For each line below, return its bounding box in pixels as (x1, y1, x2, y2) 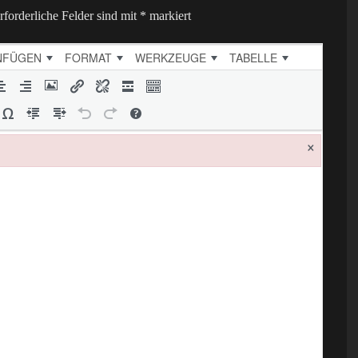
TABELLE (229, 50, 277, 66)
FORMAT (65, 50, 112, 66)
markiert (146, 9, 191, 23)
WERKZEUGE (135, 50, 206, 66)
